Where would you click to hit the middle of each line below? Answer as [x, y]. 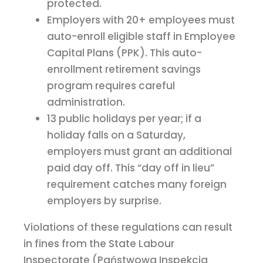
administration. [86, 102]
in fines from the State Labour [99, 244]
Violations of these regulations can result [128, 227]
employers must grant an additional [139, 152]
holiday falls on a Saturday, [116, 135]
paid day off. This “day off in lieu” [131, 168]
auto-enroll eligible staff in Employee [141, 37]
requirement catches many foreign [137, 185]
